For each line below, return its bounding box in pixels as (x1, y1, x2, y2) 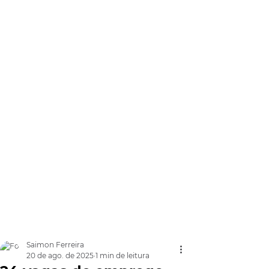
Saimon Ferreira (26, 240, 84, 249)
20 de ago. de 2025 (26, 251, 94, 260)
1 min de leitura (95, 251, 150, 260)
